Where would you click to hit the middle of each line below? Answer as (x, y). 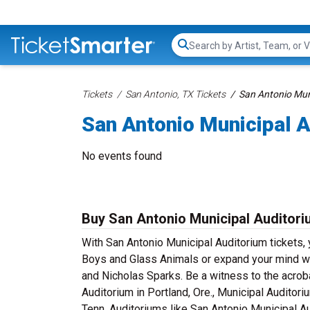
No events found (122, 156)
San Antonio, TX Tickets (175, 94)
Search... (208, 52)
